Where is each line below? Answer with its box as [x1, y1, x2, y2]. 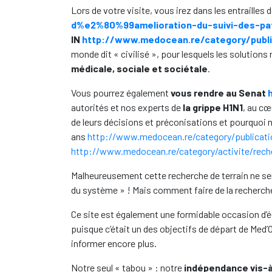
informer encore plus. [71, 237, 157, 249]
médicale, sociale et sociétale [71, 63, 208, 74]
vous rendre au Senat [171, 87, 266, 98]
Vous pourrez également [71, 87, 171, 98]
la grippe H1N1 [183, 101, 243, 113]
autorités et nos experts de [71, 101, 183, 113]
